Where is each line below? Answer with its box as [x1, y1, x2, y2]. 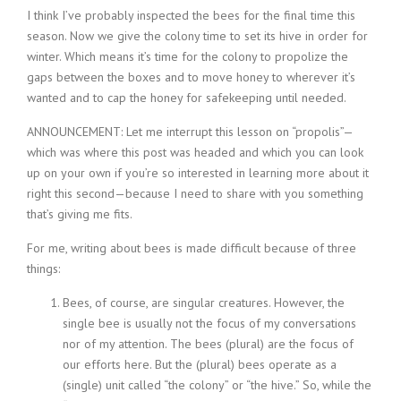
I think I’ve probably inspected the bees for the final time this [27, 7, 355, 23]
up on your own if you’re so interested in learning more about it [27, 165, 369, 181]
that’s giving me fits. [27, 206, 132, 222]
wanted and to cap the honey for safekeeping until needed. [27, 90, 346, 106]
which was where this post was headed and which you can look [27, 144, 363, 160]
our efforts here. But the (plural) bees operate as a [63, 356, 337, 372]
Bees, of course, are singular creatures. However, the [63, 294, 345, 311]
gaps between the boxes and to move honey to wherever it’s [27, 69, 355, 85]
